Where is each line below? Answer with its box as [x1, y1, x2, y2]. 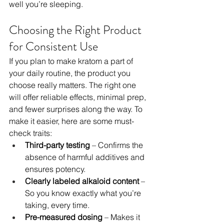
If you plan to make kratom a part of [9, 56, 135, 66]
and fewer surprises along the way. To [9, 104, 144, 114]
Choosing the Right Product [9, 21, 144, 39]
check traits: [9, 128, 52, 138]
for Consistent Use [9, 38, 98, 55]
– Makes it [102, 212, 142, 222]
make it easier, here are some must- [9, 116, 134, 126]
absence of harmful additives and [25, 152, 146, 162]
